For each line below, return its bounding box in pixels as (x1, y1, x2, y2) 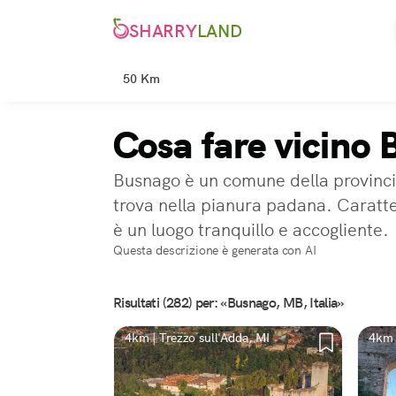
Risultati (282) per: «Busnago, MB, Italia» (113, 293, 344, 312)
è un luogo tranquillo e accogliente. (113, 218, 389, 241)
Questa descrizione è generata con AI (113, 242, 316, 258)
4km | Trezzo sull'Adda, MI (125, 330, 270, 346)
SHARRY (129, 19, 197, 43)
